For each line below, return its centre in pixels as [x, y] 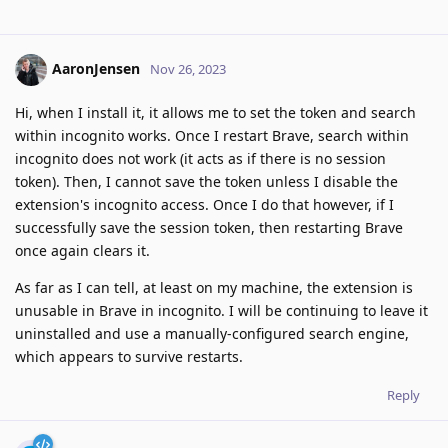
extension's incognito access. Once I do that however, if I [204, 205]
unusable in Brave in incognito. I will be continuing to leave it [221, 311]
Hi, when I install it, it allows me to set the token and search [215, 113]
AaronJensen [96, 68]
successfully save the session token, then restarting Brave [209, 228]
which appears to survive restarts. [129, 357]
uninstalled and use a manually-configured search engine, [212, 334]
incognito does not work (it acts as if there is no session [200, 159]
